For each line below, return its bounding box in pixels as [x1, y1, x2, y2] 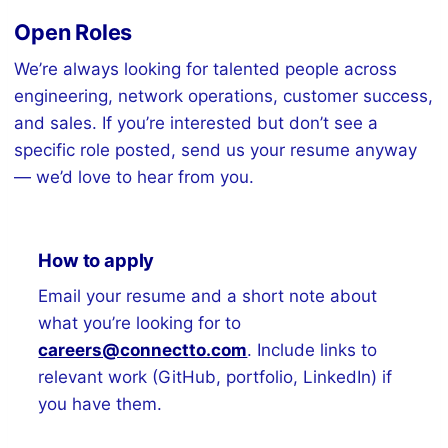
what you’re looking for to [38, 313, 242, 334]
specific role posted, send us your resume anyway [14, 140, 418, 161]
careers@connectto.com [38, 340, 248, 361]
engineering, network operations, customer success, [14, 86, 434, 107]
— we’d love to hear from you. [14, 167, 255, 188]
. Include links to [247, 340, 378, 361]
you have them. [38, 394, 163, 415]
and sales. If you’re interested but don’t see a [14, 113, 379, 134]
